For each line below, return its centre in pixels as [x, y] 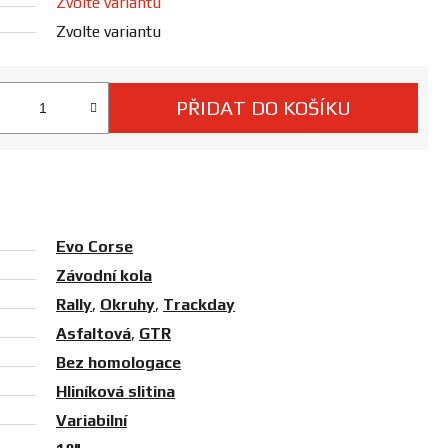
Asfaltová [93, 334]
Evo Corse [94, 247]
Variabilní [91, 421]
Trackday [199, 305]
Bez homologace [118, 363]
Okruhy [127, 305]
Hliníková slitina [115, 392]
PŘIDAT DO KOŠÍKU [263, 108]
